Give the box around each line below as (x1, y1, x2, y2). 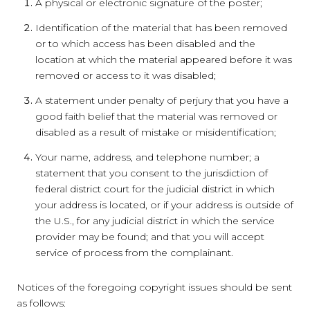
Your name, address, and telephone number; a (35, 151, 259, 164)
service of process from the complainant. (35, 246, 233, 259)
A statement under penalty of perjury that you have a (35, 94, 289, 107)
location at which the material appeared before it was (35, 53, 292, 66)
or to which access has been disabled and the (35, 37, 255, 50)
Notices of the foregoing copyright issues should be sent (17, 281, 292, 294)
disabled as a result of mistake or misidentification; (35, 126, 276, 139)
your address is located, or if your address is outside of (35, 199, 293, 212)
